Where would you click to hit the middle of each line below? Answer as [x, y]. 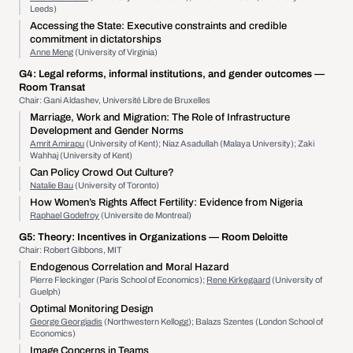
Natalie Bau [52, 185]
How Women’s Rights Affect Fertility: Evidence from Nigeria [166, 203]
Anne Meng [52, 52]
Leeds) [43, 9]
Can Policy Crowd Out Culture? [102, 173]
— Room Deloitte [248, 237]
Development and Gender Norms [107, 131]
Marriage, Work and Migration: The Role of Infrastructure [160, 117]
